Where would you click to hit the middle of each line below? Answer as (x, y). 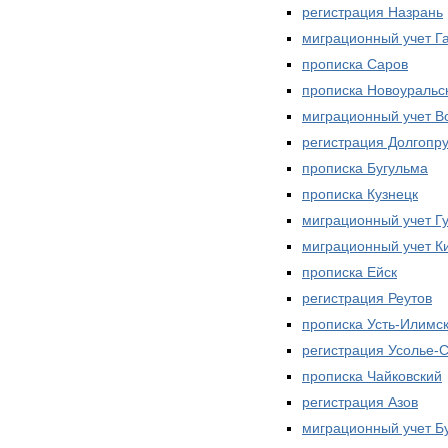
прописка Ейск (349, 271)
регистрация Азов (360, 401)
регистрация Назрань (372, 11)
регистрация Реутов (367, 297)
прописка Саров (355, 63)
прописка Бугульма (365, 167)
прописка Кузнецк (360, 193)
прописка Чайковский (372, 375)
